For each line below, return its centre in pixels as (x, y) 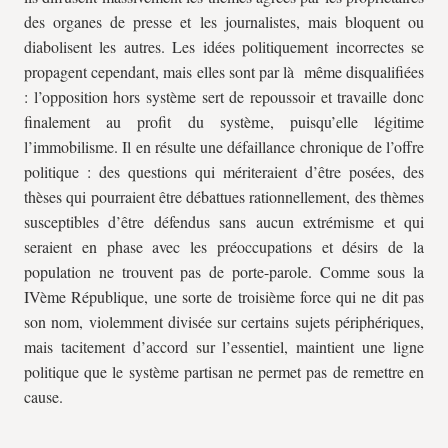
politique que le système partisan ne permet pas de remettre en (224, 371)
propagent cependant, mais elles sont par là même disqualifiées (224, 71)
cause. (43, 396)
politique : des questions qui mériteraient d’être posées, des (224, 171)
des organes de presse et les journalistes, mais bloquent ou (224, 21)
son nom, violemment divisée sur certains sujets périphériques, (224, 321)
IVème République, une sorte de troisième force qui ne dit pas (224, 296)
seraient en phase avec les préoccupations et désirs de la (224, 246)
